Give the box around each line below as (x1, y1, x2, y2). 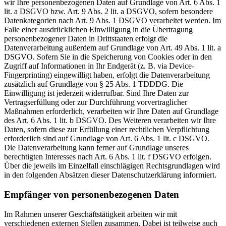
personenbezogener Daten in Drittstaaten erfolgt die (4, 34, 167, 43)
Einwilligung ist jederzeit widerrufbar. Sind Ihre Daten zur (4, 89, 189, 98)
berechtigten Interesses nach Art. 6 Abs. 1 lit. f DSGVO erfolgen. (4, 152, 211, 161)
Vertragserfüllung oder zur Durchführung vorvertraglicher (4, 98, 187, 107)
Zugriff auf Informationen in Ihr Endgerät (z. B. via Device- (4, 62, 194, 71)
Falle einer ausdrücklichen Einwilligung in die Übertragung (4, 25, 193, 34)
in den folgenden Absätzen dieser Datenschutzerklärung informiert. (4, 171, 216, 180)
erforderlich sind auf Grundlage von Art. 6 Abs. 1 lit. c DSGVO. (4, 134, 209, 143)
